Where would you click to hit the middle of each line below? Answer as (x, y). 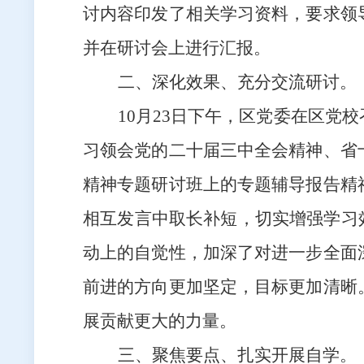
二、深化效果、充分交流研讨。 (237, 82)
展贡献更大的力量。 (160, 321)
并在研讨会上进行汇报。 (177, 48)
